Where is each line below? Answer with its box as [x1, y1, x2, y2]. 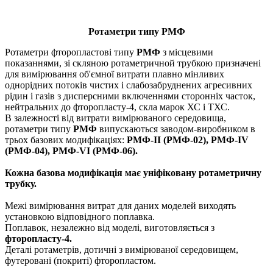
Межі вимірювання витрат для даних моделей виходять [5, 200, 236, 211]
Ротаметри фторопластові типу [5, 46, 134, 57]
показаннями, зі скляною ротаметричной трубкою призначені [5, 57, 261, 68]
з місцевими [160, 46, 213, 57]
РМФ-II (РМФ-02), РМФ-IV [127, 134, 249, 145]
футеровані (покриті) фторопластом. [5, 255, 156, 266]
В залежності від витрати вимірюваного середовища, [5, 112, 226, 123]
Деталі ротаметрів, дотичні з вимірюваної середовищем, [5, 244, 238, 255]
